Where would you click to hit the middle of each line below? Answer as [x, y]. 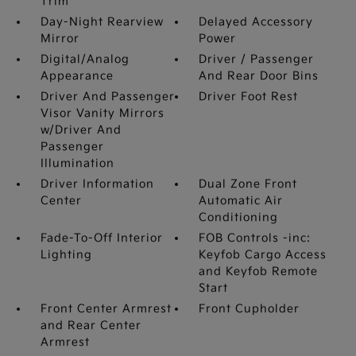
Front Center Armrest [106, 309]
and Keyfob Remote [259, 271]
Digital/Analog [85, 59]
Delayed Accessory [256, 22]
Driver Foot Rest [249, 97]
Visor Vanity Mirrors [102, 113]
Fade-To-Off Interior [101, 238]
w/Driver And [81, 130]
